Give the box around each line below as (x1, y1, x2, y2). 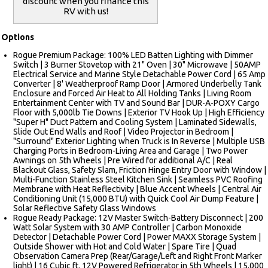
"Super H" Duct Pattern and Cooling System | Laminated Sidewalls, (13, 117, 257, 127)
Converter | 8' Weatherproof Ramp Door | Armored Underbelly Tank (13, 78, 261, 89)
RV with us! (63, 5, 108, 16)
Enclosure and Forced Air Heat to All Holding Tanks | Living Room (13, 88, 251, 98)
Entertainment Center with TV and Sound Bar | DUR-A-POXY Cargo (13, 98, 260, 108)
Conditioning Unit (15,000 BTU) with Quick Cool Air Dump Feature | (13, 193, 258, 203)
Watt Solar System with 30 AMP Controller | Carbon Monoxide (13, 222, 242, 232)
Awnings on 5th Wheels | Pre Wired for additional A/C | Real (13, 155, 233, 165)
